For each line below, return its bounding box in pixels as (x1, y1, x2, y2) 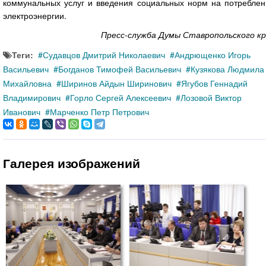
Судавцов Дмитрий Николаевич (43, 48, 165, 61)
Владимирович (3, 91, 61, 103)
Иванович (3, 105, 40, 118)
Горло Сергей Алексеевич (70, 91, 171, 103)
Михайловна (3, 77, 52, 89)
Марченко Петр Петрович (50, 105, 149, 118)
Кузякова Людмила (191, 62, 264, 75)
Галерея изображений (3, 153, 140, 172)
